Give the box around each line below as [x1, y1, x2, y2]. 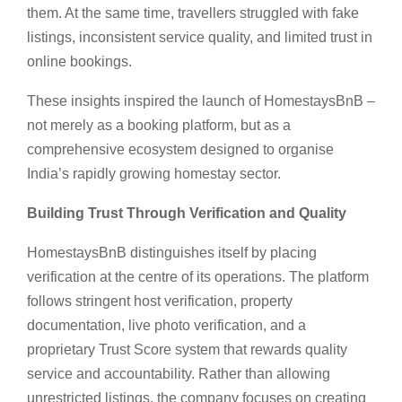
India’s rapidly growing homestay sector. [27, 165, 281, 181]
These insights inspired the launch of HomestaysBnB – [27, 92, 375, 109]
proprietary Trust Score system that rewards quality [27, 341, 347, 357]
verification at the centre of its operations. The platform [27, 268, 369, 284]
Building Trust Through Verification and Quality [27, 205, 346, 221]
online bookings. [27, 53, 132, 69]
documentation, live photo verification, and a [27, 317, 306, 333]
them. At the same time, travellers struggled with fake [27, 4, 359, 21]
